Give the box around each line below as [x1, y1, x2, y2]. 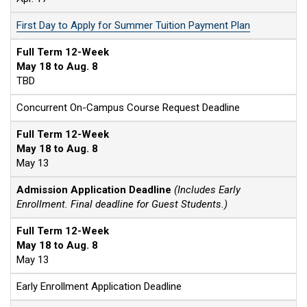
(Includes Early [174, 184, 241, 196]
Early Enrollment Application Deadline [16, 280, 182, 293]
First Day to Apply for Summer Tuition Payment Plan [16, 19, 250, 32]
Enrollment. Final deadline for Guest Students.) [16, 198, 228, 210]
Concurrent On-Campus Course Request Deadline [16, 101, 240, 114]
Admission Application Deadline [16, 184, 171, 196]
